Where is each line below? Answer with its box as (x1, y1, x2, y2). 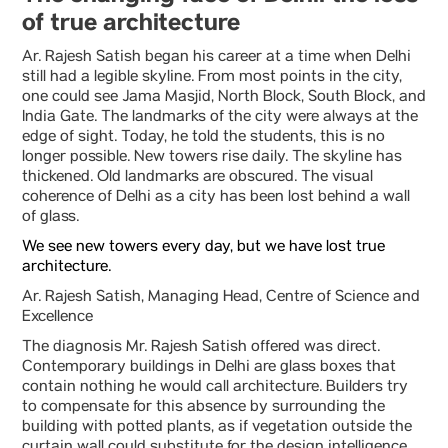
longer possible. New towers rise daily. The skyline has (22, 148, 402, 168)
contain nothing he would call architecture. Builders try (22, 378, 408, 398)
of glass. (22, 208, 79, 228)
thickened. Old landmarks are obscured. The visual (22, 168, 373, 188)
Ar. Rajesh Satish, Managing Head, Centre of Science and (22, 288, 420, 308)
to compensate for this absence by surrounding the (22, 398, 385, 418)
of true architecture (22, 9, 240, 38)
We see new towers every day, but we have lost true (22, 238, 385, 258)
